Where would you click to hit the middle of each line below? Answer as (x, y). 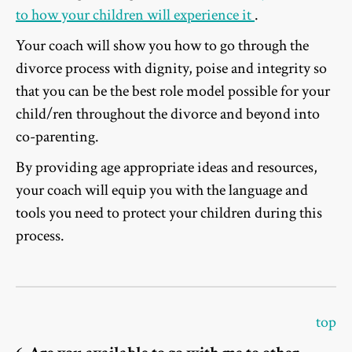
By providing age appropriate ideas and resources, (167, 168)
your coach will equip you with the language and (162, 191)
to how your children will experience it (135, 15)
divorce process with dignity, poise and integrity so (171, 69)
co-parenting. (57, 137)
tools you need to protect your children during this (169, 213)
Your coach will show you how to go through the (162, 46)
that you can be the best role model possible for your (173, 92)
